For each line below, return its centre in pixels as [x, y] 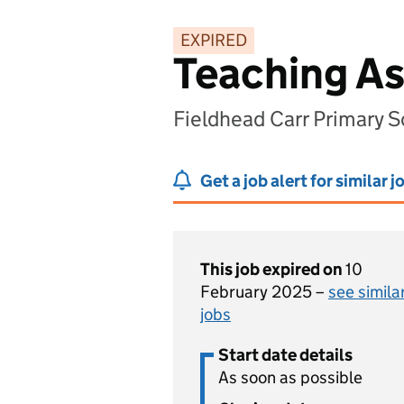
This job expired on [273, 269]
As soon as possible [290, 377]
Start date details [285, 355]
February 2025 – [264, 292]
